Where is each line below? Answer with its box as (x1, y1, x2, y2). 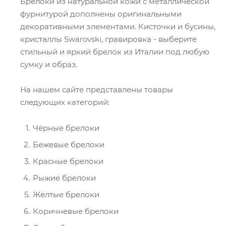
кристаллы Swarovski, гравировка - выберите (20, 34, 197, 44)
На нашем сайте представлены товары (20, 85, 173, 94)
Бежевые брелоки (33, 140, 104, 149)
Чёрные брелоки (33, 123, 99, 133)
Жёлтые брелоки (33, 190, 99, 199)
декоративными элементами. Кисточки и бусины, (20, 22, 215, 31)
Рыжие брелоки (33, 173, 96, 183)
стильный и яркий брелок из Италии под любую (20, 47, 209, 56)
